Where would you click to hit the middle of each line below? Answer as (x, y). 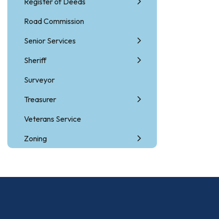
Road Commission (54, 21)
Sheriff (35, 60)
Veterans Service (53, 119)
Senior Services (50, 41)
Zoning (35, 138)
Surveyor (39, 80)
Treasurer (40, 99)
